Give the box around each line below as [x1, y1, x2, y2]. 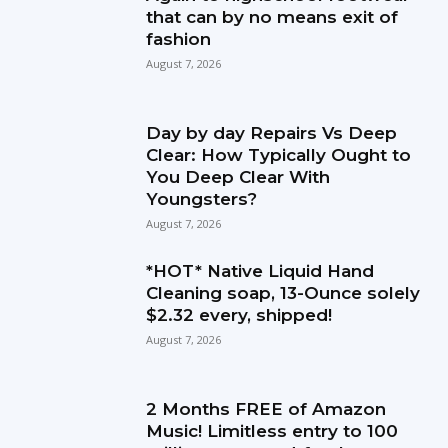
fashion [146, 28, 212, 49]
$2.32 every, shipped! [146, 304, 333, 325]
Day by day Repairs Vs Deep [146, 122, 398, 143]
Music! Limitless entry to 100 [146, 420, 399, 441]
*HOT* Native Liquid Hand [146, 260, 375, 281]
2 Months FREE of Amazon [146, 398, 387, 419]
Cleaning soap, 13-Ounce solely [146, 282, 421, 303]
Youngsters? [146, 188, 258, 209]
